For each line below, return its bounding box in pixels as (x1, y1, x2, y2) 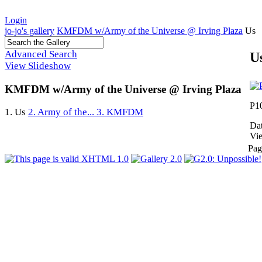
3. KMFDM (96, 106, 143, 118)
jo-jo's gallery (5, 26, 54, 36)
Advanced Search (5, 49, 77, 60)
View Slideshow (5, 60, 71, 71)
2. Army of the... (28, 106, 96, 118)
